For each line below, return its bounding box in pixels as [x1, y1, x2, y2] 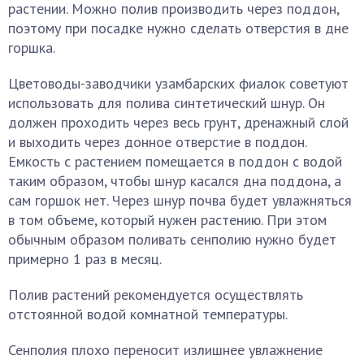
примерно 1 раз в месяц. [8, 249, 162, 268]
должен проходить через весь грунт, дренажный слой [8, 113, 349, 132]
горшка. [8, 38, 55, 57]
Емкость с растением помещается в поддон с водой [8, 152, 342, 171]
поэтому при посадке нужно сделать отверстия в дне [8, 19, 349, 37]
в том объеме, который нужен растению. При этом [8, 210, 327, 229]
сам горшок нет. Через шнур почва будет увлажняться [8, 191, 352, 210]
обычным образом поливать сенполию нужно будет [8, 230, 336, 249]
